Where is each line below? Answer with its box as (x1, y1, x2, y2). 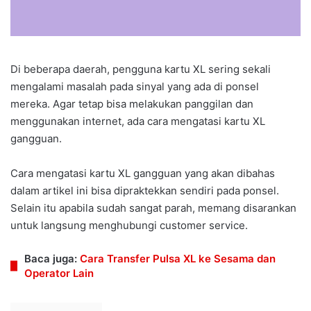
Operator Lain (24, 267, 94, 280)
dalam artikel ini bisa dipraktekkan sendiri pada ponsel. (10, 184, 279, 198)
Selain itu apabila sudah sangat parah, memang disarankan (10, 201, 296, 215)
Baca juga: (24, 252, 80, 266)
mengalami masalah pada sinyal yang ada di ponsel (10, 80, 259, 94)
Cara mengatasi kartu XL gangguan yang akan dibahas (10, 167, 275, 180)
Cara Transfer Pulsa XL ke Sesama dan (80, 252, 276, 266)
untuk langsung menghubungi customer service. (10, 219, 248, 233)
